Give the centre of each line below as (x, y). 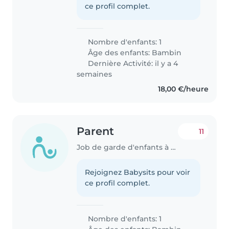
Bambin (167, 53)
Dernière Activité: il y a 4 (132, 64)
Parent (96, 131)
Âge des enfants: (119, 53)
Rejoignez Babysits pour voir (138, 173)
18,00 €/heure (183, 89)
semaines (95, 74)
